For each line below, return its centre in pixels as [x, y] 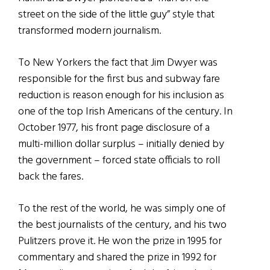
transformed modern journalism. [89, 31]
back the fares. [51, 177]
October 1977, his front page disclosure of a [114, 128]
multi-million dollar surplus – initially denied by [121, 145]
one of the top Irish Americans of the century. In [125, 112]
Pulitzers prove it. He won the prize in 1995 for [120, 242]
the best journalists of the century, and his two [122, 225]
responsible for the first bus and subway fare [119, 80]
